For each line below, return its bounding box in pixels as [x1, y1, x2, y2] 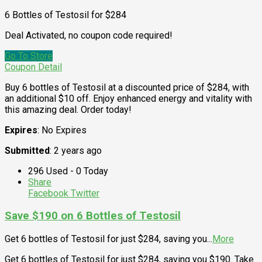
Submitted [5, 144, 50, 156]
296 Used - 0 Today [28, 165, 108, 177]
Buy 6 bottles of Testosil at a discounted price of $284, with [5, 81, 249, 93]
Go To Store [5, 50, 53, 61]
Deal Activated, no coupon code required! [5, 29, 173, 41]
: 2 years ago [50, 144, 102, 156]
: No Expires [37, 124, 87, 136]
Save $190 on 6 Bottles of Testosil [5, 209, 181, 223]
